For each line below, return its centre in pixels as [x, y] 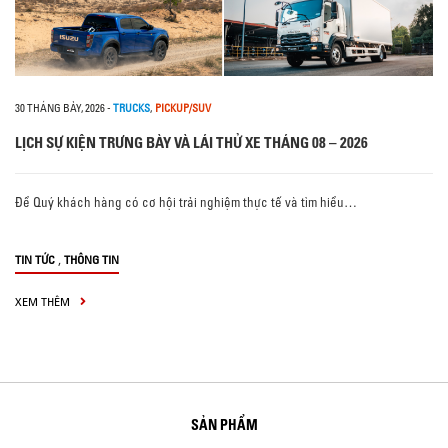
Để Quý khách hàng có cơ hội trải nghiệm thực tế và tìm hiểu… [186, 202]
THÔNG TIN [91, 260]
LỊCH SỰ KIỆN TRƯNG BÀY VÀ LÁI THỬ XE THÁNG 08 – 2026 [191, 143]
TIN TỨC [35, 260]
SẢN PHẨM [224, 425]
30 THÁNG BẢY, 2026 [60, 108]
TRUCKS [131, 108]
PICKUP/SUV [183, 108]
